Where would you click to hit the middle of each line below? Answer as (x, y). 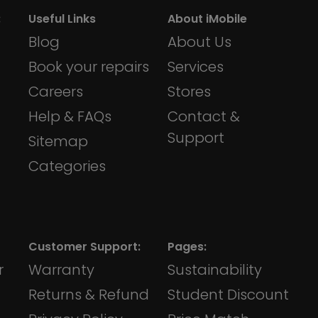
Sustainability (215, 270)
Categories (67, 166)
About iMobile (207, 19)
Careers (56, 92)
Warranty (61, 270)
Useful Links (62, 19)
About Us (199, 42)
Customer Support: (84, 247)
